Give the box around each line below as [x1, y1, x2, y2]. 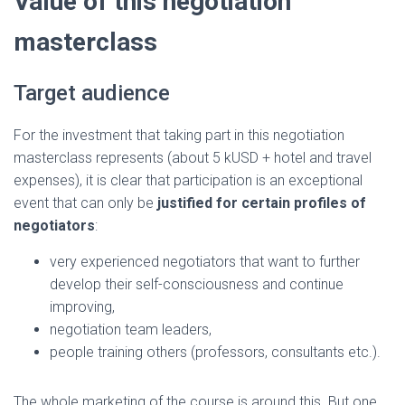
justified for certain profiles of [157, 193, 366, 212]
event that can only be [14, 193, 157, 212]
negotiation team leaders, [50, 320, 212, 338]
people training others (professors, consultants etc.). [50, 343, 381, 361]
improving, [50, 297, 115, 316]
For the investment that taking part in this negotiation [14, 126, 344, 144]
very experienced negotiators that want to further [50, 252, 360, 270]
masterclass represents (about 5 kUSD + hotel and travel [14, 148, 372, 166]
